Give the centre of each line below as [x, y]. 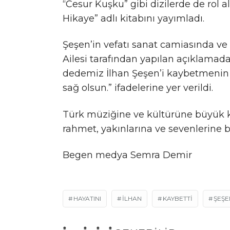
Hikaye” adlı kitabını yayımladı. [133, 19]
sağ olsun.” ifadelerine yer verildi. [138, 88]
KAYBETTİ [178, 198]
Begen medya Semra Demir [127, 155]
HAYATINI [87, 198]
